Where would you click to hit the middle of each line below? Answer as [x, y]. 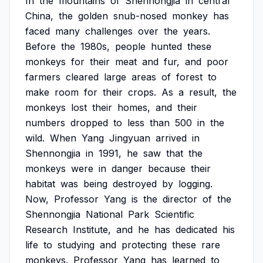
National [104, 214]
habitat [40, 184]
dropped [89, 123]
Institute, [92, 230]
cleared [82, 77]
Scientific [174, 214]
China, [39, 16]
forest [189, 77]
